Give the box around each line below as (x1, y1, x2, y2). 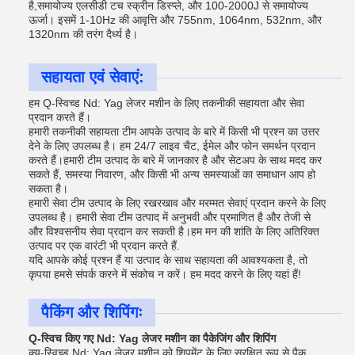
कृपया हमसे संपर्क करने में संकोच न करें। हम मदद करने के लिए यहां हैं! (29, 267, 301, 281)
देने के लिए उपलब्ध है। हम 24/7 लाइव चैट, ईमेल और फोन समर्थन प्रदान (29, 139, 315, 152)
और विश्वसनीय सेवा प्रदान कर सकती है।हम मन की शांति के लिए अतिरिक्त (29, 224, 319, 238)
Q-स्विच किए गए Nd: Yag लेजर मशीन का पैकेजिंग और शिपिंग (29, 331, 276, 345)
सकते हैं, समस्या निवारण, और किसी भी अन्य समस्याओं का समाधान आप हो (29, 167, 315, 181)
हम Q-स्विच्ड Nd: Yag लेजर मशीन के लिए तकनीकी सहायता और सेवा (29, 96, 304, 109)
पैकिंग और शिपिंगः (41, 303, 143, 321)
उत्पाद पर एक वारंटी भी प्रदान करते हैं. (29, 239, 180, 252)
